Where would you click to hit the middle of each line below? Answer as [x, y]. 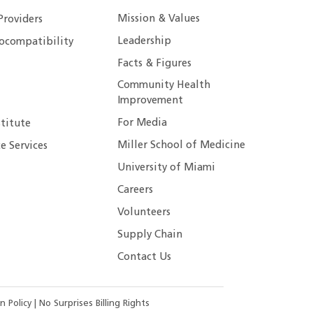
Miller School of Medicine [182, 146]
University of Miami [167, 168]
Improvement [151, 101]
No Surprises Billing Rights [94, 304]
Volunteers [144, 212]
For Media [143, 124]
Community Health [164, 86]
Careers [136, 191]
